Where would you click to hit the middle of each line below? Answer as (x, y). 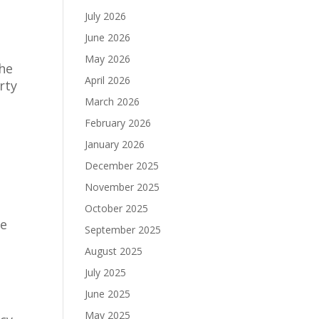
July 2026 (106, 16)
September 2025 (123, 230)
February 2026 (118, 123)
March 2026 (113, 101)
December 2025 (122, 166)
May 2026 (108, 59)
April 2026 (108, 80)
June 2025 (108, 294)
